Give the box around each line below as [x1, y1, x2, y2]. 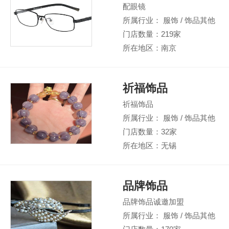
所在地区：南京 [123, 43, 176, 52]
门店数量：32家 [123, 127, 177, 136]
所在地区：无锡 [123, 141, 176, 150]
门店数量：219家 [123, 30, 181, 38]
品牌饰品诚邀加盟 [123, 197, 184, 206]
